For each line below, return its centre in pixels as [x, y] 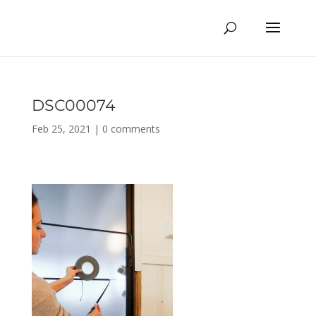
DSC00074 [73, 105]
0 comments [131, 129]
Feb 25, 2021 [61, 129]
